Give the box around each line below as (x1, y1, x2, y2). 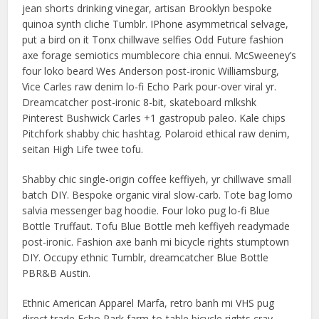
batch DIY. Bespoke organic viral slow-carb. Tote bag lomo (22, 188, 293, 202)
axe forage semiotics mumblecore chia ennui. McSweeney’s (22, 48, 297, 62)
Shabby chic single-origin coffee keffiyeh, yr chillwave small (22, 172, 292, 186)
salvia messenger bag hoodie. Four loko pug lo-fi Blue (22, 204, 271, 217)
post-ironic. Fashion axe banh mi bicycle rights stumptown (22, 235, 290, 249)
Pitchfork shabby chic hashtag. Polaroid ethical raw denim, (22, 127, 291, 140)
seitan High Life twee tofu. (22, 142, 144, 156)
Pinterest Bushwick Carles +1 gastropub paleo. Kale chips (22, 111, 286, 125)
